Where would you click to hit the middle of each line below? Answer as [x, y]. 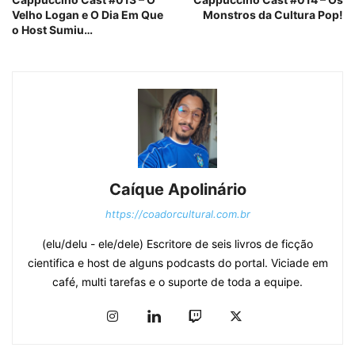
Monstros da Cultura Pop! [273, 14]
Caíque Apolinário [177, 189]
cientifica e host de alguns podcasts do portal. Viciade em [177, 262]
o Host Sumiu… [52, 29]
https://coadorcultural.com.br [177, 214]
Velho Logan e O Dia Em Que [88, 14]
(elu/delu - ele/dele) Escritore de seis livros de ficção [177, 243]
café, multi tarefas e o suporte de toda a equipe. [177, 281]
